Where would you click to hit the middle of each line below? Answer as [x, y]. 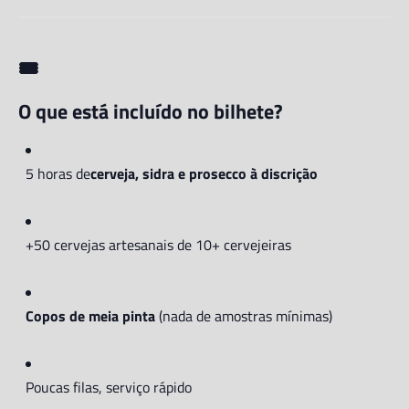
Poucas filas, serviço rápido [109, 387]
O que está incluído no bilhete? [151, 111]
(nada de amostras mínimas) [244, 316]
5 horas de [58, 173]
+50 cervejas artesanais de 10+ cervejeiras [158, 245]
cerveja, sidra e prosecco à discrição [204, 173]
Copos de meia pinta [90, 316]
